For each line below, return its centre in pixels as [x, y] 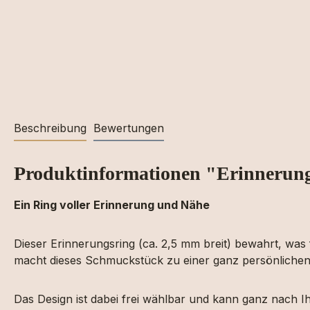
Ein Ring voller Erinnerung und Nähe [112, 205]
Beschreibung [50, 128]
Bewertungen [129, 128]
